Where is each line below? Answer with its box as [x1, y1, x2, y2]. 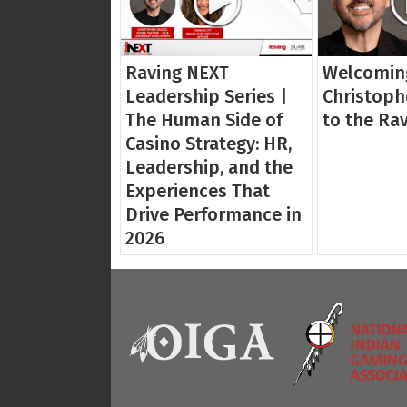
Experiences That [125, 180, 270, 203]
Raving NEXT [125, 62, 229, 84]
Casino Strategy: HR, [125, 133, 292, 155]
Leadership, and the [125, 156, 293, 179]
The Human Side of [125, 109, 283, 132]
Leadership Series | [125, 85, 287, 108]
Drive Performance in [125, 203, 302, 226]
